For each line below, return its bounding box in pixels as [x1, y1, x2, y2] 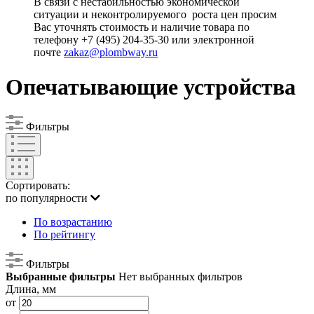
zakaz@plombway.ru [64, 46, 158, 59]
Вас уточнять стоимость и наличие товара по [34, 21, 250, 34]
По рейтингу [34, 228, 95, 241]
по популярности [6, 192, 90, 205]
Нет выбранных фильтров [118, 271, 243, 283]
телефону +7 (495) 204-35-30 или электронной [34, 34, 254, 46]
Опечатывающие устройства [6, 74, 296, 100]
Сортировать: [6, 179, 70, 192]
